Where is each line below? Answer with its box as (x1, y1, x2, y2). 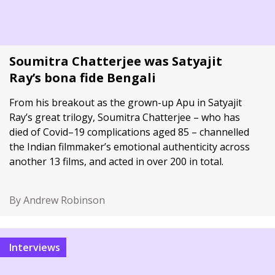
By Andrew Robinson (9, 193, 105, 207)
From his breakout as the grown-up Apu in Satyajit (9, 96, 242, 109)
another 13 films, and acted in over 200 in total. (9, 155, 223, 168)
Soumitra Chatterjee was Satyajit (9, 53, 222, 69)
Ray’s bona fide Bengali (9, 69, 156, 86)
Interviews (12, 241, 60, 254)
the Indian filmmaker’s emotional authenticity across (9, 140, 250, 153)
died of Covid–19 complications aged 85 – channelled (9, 125, 249, 139)
